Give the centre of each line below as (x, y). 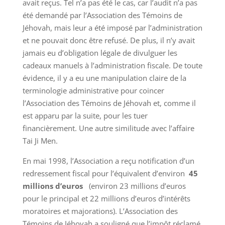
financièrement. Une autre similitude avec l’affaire (108, 128)
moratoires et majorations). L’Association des (100, 211)
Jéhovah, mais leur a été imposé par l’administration (112, 28)
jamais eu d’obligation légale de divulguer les (100, 53)
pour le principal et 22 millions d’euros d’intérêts (106, 199)
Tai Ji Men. (40, 141)
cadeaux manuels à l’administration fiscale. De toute (112, 66)
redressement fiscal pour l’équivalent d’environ (105, 174)
